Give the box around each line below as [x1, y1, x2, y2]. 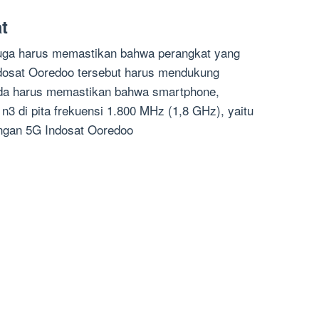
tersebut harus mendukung [74, 63, 219, 81]
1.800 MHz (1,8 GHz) [107, 101, 221, 120]
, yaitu [221, 101, 253, 120]
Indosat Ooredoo [45, 120, 133, 139]
